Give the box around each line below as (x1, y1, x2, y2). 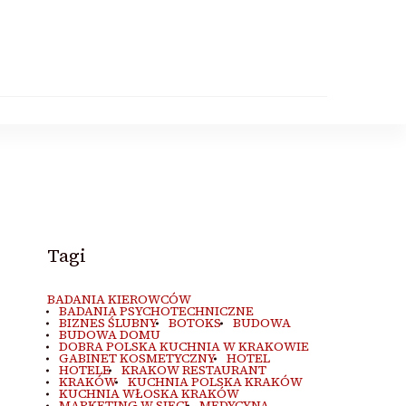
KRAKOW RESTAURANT (121, 362, 267, 379)
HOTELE (58, 362, 111, 379)
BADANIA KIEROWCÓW (47, 291, 192, 308)
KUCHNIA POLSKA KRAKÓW (128, 373, 304, 391)
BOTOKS (169, 314, 222, 332)
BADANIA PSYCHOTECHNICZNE (58, 303, 254, 320)
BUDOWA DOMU (58, 326, 160, 343)
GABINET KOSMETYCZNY (58, 350, 216, 367)
